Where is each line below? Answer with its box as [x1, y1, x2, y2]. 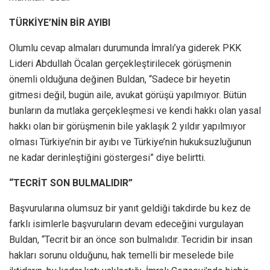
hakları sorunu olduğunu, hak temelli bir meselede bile [9, 249, 234, 261]
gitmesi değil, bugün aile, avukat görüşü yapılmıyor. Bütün [9, 89, 246, 101]
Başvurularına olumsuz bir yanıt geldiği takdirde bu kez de [9, 202, 251, 214]
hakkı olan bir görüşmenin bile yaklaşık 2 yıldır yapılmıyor [9, 120, 246, 132]
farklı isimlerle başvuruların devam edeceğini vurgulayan [9, 218, 243, 230]
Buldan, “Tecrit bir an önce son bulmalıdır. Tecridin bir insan [9, 233, 253, 245]
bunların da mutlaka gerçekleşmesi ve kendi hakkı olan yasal [9, 104, 261, 116]
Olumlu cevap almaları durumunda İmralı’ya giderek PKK [9, 42, 241, 54]
